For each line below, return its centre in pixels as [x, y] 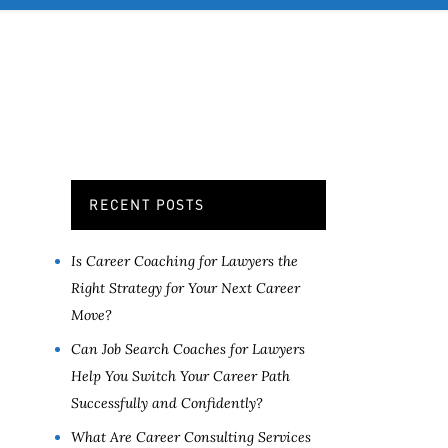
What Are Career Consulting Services [191, 437]
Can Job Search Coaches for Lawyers [188, 349]
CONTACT [170, 51]
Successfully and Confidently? [167, 403]
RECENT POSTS [147, 204]
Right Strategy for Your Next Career [185, 288]
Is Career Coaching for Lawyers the [184, 261]
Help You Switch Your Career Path [180, 376]
